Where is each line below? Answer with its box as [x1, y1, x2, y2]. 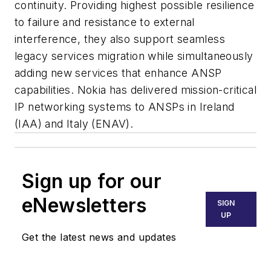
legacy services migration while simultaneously [15, 50, 253, 63]
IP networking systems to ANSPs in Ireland [15, 100, 235, 114]
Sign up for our [22, 169, 162, 194]
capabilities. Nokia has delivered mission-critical [15, 83, 256, 97]
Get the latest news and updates [22, 231, 177, 244]
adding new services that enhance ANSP [15, 67, 222, 80]
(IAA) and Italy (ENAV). [15, 117, 134, 131]
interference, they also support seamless [15, 33, 225, 46]
